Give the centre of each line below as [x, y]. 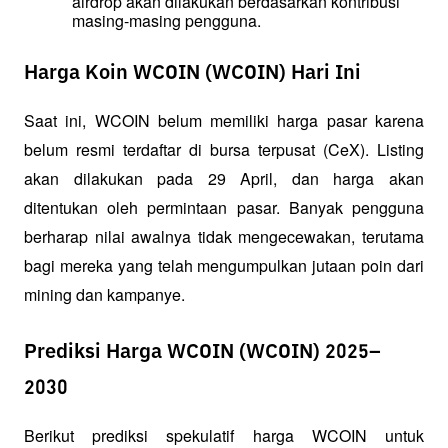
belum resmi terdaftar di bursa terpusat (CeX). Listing [224, 150]
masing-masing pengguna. [166, 21]
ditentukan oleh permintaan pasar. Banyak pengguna [224, 208]
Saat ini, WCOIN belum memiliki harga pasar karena [224, 121]
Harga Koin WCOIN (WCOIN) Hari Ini [192, 73]
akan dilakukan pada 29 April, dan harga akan [224, 179]
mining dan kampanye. [104, 295]
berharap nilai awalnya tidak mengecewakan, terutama [224, 237]
